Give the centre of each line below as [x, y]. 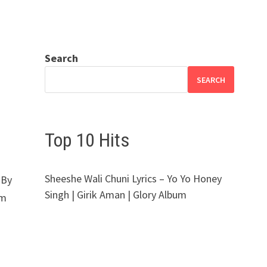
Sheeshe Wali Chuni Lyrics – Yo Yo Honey [133, 178]
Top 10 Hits [87, 140]
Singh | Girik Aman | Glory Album [115, 194]
